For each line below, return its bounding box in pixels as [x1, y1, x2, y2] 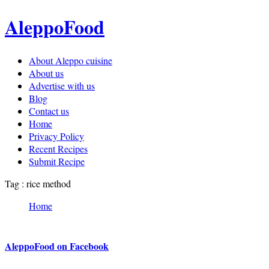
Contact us [29, 104, 69, 117]
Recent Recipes [29, 142, 88, 155]
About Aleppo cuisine [29, 53, 112, 67]
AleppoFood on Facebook [5, 238, 109, 253]
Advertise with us [29, 79, 95, 92]
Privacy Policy [29, 129, 84, 142]
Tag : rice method [5, 177, 71, 190]
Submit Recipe [29, 154, 85, 168]
